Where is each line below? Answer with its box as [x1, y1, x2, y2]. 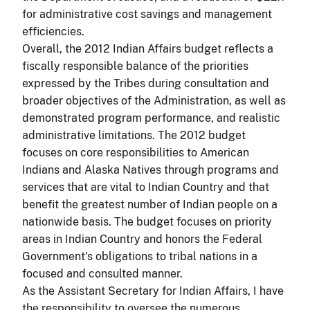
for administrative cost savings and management [22, 7, 272, 21]
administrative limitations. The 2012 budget [22, 128, 246, 142]
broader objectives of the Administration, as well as [22, 93, 286, 107]
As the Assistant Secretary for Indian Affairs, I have [22, 284, 284, 298]
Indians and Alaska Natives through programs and [22, 163, 279, 176]
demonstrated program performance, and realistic [22, 111, 280, 125]
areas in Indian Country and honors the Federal [22, 232, 262, 246]
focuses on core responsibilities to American [22, 145, 249, 159]
